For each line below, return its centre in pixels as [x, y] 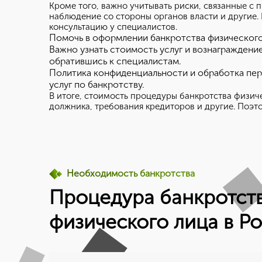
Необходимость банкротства [131, 173]
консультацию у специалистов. [113, 27]
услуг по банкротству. [97, 85]
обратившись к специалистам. [115, 61]
